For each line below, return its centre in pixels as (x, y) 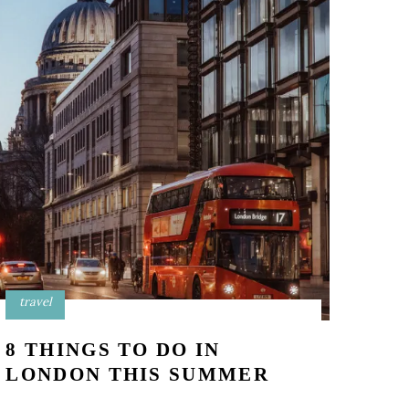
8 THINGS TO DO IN (113, 350)
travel (35, 302)
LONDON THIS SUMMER (137, 374)
